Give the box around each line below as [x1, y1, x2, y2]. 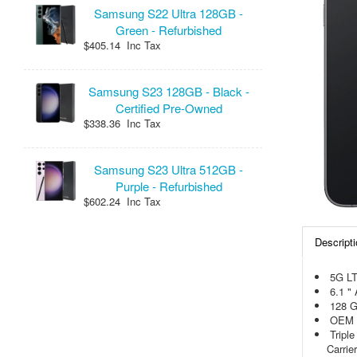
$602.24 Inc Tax [84, 194, 161, 209]
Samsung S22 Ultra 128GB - [94, 5, 244, 22]
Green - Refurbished [116, 22, 222, 38]
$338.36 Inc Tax [84, 116, 161, 131]
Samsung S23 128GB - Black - [88, 83, 249, 100]
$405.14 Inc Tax [84, 37, 161, 53]
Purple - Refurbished [115, 178, 222, 194]
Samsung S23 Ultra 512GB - [94, 161, 244, 178]
